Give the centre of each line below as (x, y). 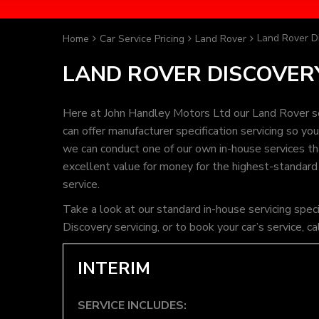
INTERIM (114, 268)
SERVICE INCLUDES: (132, 305)
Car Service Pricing (142, 39)
